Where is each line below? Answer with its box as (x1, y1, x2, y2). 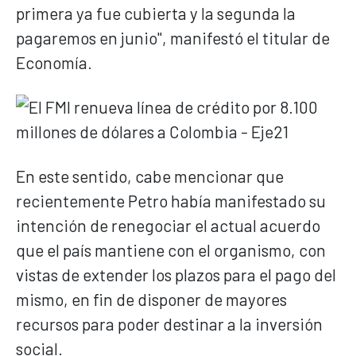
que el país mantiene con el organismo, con (16, 239, 326, 260)
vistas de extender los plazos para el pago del (16, 264, 336, 284)
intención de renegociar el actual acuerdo (16, 215, 320, 235)
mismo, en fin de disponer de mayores (16, 288, 287, 309)
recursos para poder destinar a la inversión (16, 313, 323, 334)
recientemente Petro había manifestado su (16, 190, 326, 211)
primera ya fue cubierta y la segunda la (16, 2, 296, 23)
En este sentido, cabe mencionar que (16, 165, 284, 186)
